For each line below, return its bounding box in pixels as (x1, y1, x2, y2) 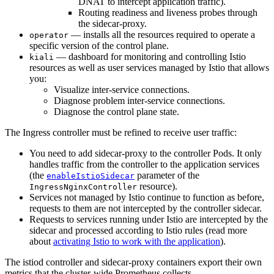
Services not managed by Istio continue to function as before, (29, 191, 264, 202)
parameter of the (135, 169, 199, 180)
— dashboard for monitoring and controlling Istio (54, 51, 246, 62)
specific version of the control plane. (29, 40, 169, 51)
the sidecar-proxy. (78, 18, 147, 29)
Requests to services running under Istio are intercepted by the (29, 213, 268, 224)
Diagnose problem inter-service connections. (54, 95, 225, 106)
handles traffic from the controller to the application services (29, 158, 259, 169)
